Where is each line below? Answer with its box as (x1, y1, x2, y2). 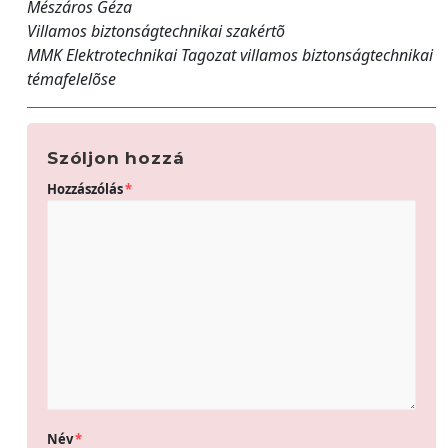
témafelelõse (27, 68, 116, 90)
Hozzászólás (47, 180, 123, 198)
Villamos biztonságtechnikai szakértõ (27, 20, 285, 42)
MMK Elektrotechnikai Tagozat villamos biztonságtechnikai (27, 44, 433, 66)
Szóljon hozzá (47, 148, 185, 168)
